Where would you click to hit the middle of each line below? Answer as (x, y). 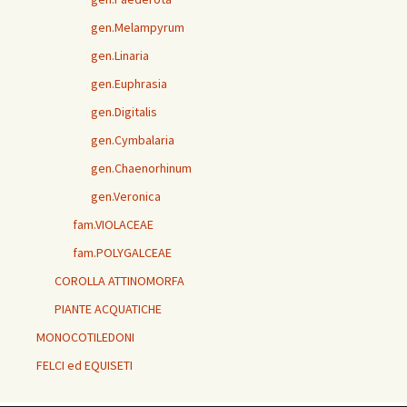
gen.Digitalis (124, 112)
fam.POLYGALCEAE (122, 253)
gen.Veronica (126, 197)
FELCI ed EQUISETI (84, 366)
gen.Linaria (120, 56)
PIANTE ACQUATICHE (108, 309)
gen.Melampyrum (138, 28)
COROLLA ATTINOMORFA (119, 281)
